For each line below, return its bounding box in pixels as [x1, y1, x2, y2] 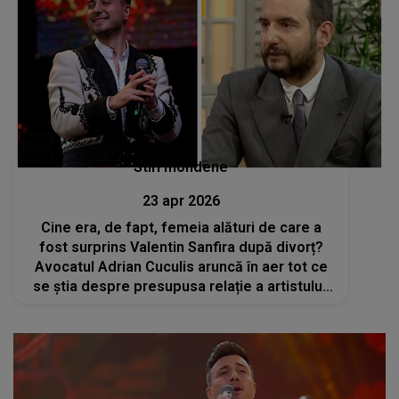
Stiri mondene [134, 158, 229, 175]
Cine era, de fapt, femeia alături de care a [40, 218, 322, 236]
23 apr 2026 [142, 191, 220, 209]
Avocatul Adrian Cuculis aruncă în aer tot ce [34, 257, 328, 275]
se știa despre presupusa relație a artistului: [32, 277, 330, 295]
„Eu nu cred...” [135, 297, 226, 314]
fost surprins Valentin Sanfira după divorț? [38, 238, 323, 256]
